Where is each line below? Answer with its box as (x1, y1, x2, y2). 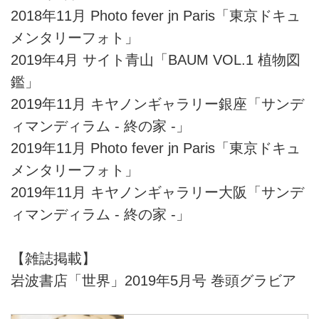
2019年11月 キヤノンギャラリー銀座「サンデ (11, 95, 304, 112)
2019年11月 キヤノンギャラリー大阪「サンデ (11, 184, 304, 200)
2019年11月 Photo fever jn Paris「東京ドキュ (11, 140, 300, 156)
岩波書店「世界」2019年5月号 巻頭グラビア (11, 273, 296, 289)
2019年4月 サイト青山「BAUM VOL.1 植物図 (11, 51, 300, 68)
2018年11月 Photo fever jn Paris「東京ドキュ (11, 7, 300, 23)
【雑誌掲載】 (11, 251, 96, 267)
